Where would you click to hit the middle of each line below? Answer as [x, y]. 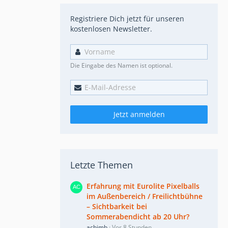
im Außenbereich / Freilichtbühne [145, 196]
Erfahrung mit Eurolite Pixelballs [143, 186]
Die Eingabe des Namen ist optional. [121, 65]
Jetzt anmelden [139, 114]
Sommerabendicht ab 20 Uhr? [138, 216]
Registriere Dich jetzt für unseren [127, 18]
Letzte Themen [102, 165]
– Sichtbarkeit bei [117, 206]
